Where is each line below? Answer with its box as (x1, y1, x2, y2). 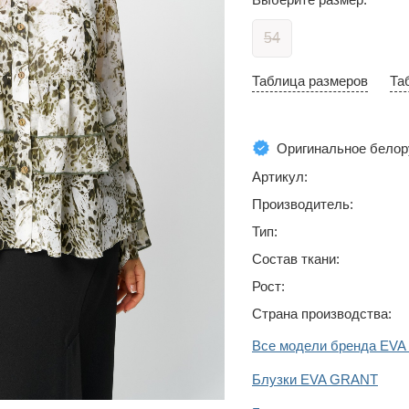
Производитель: (252, 196, 353, 212)
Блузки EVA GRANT (252, 372, 378, 387)
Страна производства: (252, 306, 392, 321)
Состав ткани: (252, 251, 340, 267)
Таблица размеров (252, 73, 368, 89)
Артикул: (252, 169, 308, 184)
